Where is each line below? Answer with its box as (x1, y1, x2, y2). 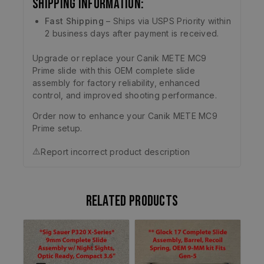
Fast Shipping (45, 16, 104, 27)
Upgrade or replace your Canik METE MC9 (32, 53, 207, 64)
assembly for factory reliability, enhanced (32, 78, 200, 88)
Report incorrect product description (41, 146, 190, 157)
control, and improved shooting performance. (32, 90, 217, 101)
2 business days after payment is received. (45, 28, 219, 39)
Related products (85, 192, 179, 211)
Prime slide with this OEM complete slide (32, 65, 196, 76)
